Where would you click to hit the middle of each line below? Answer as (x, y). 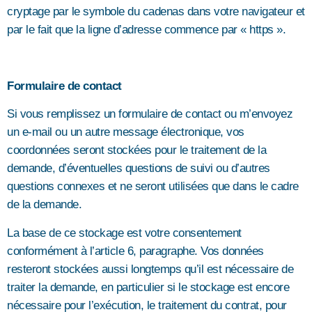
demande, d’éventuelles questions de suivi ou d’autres (139, 169)
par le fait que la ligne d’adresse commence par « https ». (146, 30)
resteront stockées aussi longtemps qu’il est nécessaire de (150, 269)
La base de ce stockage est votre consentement (124, 233)
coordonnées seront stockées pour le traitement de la (136, 150)
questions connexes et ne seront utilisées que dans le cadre (153, 187)
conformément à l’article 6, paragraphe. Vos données (135, 251)
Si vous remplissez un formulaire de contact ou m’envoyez (150, 114)
